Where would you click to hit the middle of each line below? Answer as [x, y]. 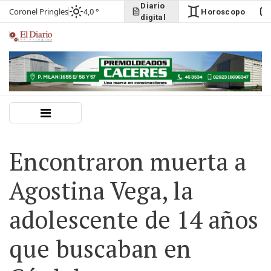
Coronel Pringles [39, 11]
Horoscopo [223, 11]
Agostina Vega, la [101, 190]
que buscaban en [100, 248]
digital [153, 17]
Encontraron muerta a [128, 161]
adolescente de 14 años [134, 219]
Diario [153, 6]
